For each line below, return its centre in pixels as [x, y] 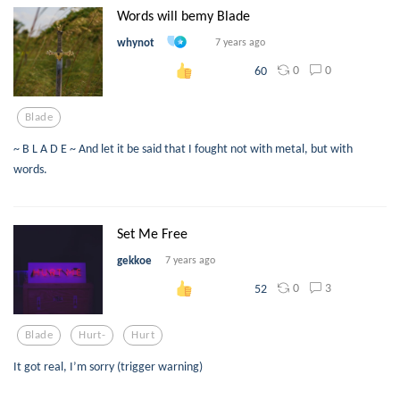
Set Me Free [152, 233]
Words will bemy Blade [183, 15]
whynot [136, 42]
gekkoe [134, 260]
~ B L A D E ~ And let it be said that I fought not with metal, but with [183, 148]
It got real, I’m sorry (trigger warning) [108, 366]
